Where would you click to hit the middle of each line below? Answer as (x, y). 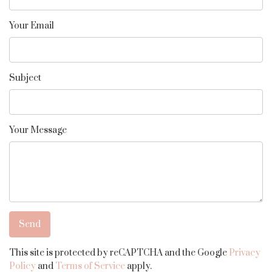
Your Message (38, 130)
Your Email (32, 26)
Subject (25, 78)
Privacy (245, 253)
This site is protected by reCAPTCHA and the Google (119, 253)
